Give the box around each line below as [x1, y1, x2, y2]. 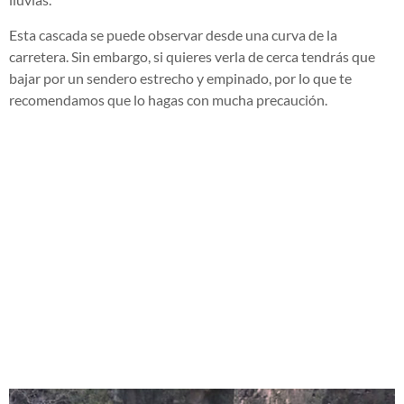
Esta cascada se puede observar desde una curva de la [9, 25, 337, 43]
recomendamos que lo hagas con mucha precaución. [9, 90, 327, 108]
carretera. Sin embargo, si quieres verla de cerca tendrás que [9, 47, 375, 65]
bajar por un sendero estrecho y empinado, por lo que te [9, 69, 352, 87]
